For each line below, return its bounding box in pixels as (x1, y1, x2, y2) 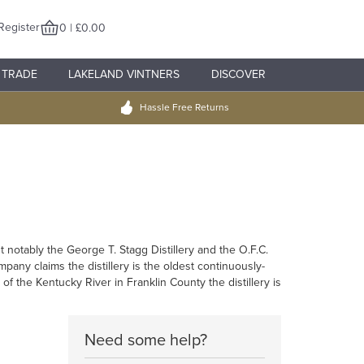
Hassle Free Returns (139, 102, 229, 113)
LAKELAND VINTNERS (68, 67, 180, 81)
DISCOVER (210, 67, 266, 81)
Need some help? (84, 331, 207, 351)
